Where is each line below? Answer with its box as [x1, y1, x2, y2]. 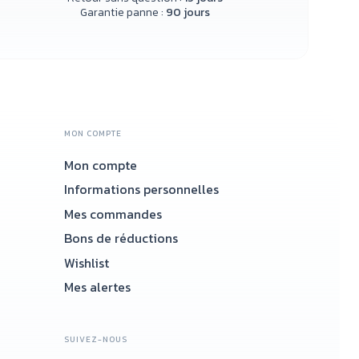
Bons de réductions [64, 228, 178, 248]
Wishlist [64, 252, 109, 272]
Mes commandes [64, 204, 162, 224]
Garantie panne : [80, 4, 167, 21]
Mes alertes [64, 276, 131, 296]
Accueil [135, 155, 178, 175]
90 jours [166, 4, 211, 21]
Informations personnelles [64, 179, 219, 200]
